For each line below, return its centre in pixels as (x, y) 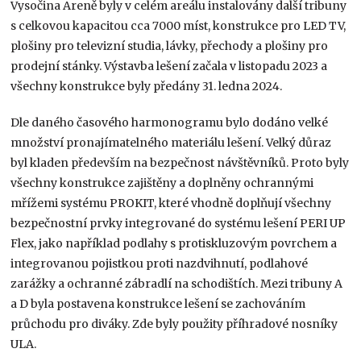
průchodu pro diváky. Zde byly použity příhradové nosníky (174, 324)
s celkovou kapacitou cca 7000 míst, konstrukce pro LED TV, (178, 25)
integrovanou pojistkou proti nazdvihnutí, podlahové (160, 263)
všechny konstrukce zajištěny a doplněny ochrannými (162, 183)
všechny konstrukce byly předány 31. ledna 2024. (147, 86)
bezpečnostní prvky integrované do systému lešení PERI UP (178, 223)
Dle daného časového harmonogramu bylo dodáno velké (170, 122)
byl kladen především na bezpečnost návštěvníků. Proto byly (180, 162)
